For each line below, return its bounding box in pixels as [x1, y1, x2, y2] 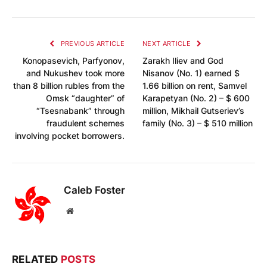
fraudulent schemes [46, 118, 125, 129]
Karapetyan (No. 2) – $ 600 [142, 93, 250, 104]
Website [73, 206, 100, 215]
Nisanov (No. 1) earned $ [142, 68, 240, 79]
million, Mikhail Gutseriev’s [142, 105, 244, 116]
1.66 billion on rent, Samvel [142, 80, 247, 91]
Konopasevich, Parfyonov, [23, 55, 125, 66]
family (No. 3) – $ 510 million [142, 118, 253, 129]
